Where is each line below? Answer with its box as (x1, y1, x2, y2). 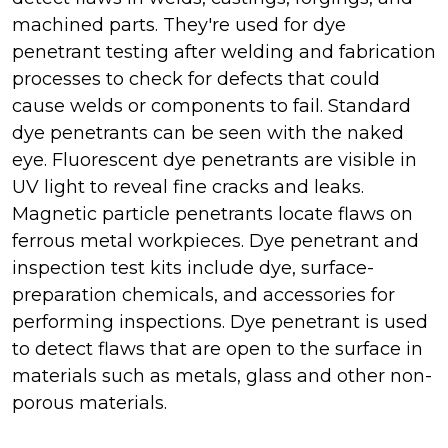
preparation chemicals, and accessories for (12, 284, 395, 306)
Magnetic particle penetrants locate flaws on (12, 203, 413, 225)
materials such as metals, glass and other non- (12, 365, 432, 387)
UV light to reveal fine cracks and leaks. (12, 176, 364, 198)
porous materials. (12, 392, 167, 414)
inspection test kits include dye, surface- (12, 257, 374, 279)
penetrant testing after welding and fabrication (12, 41, 436, 63)
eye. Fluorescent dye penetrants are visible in (12, 149, 417, 171)
